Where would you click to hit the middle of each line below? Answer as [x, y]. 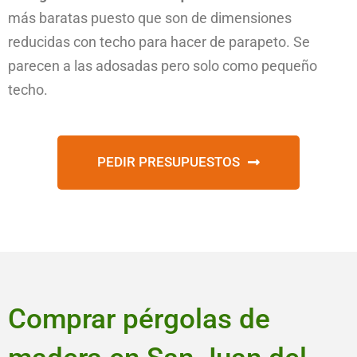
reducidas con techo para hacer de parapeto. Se [159, 42]
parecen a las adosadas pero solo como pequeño [163, 66]
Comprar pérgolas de [139, 320]
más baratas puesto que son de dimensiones [150, 18]
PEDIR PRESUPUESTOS [169, 162]
